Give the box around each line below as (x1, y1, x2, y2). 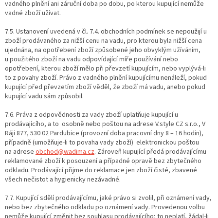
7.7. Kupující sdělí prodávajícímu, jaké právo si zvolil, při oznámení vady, (5, 193, 212, 203)
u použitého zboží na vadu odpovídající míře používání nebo (5, 54, 178, 64)
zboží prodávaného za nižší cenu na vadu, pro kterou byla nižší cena (5, 36, 202, 46)
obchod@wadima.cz (36, 146, 94, 157)
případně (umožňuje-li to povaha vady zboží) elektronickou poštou (5, 137, 199, 147)
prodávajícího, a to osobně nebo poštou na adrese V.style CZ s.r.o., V (5, 119, 205, 129)
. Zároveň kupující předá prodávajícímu (94, 146, 206, 157)
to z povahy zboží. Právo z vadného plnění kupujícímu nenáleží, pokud (5, 73, 207, 83)
